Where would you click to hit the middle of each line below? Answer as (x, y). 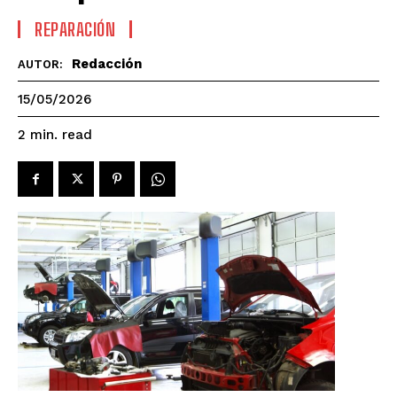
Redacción (107, 64)
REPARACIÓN (75, 30)
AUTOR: (40, 65)
